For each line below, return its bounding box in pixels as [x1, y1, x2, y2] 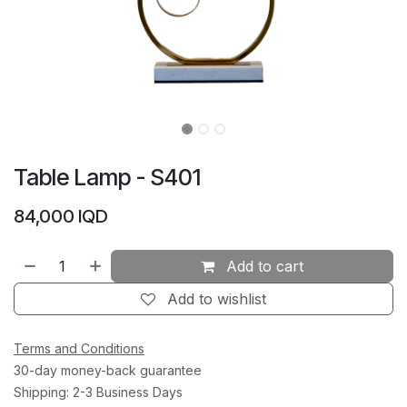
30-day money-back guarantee [14, 362, 202, 379]
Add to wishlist [167, 290, 266, 309]
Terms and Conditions [14, 341, 144, 357]
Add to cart [222, 257, 304, 276]
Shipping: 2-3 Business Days [14, 384, 183, 401]
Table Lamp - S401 [14, 164, 201, 192]
